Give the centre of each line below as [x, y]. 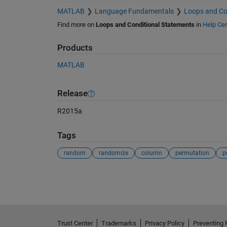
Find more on [76, 25]
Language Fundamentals [134, 11]
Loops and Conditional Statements [145, 25]
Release [72, 94]
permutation [192, 153]
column [152, 153]
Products [75, 48]
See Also [77, 177]
